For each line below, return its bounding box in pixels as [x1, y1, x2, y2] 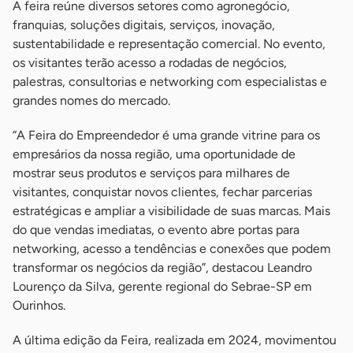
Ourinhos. [13, 298, 65, 314]
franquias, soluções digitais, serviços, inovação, [13, 17, 275, 33]
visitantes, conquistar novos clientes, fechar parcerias [13, 184, 312, 200]
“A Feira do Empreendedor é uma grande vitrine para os [13, 128, 320, 143]
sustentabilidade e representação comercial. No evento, [13, 36, 325, 52]
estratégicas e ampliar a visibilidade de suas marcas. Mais [13, 203, 330, 219]
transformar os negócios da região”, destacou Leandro [13, 260, 312, 276]
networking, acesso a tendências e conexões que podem [13, 241, 331, 257]
